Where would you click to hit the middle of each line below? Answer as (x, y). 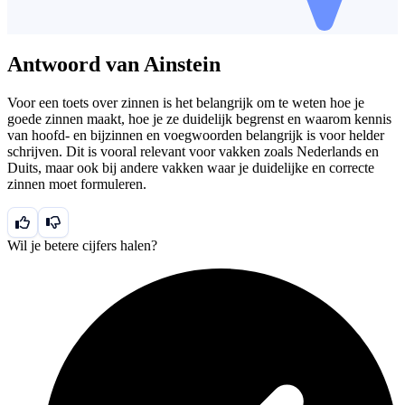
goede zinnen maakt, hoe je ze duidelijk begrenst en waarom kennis (199, 118)
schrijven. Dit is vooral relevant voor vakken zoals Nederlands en (193, 151)
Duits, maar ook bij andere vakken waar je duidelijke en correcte (191, 167)
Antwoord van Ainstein (114, 64)
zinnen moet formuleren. (77, 184)
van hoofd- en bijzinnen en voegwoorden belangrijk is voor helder (196, 135)
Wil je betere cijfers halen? (82, 245)
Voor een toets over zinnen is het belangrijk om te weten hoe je (186, 102)
